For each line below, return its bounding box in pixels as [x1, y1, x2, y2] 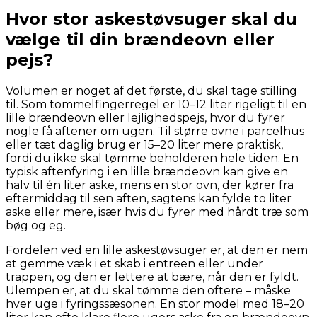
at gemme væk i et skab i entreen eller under [6, 257, 263, 271]
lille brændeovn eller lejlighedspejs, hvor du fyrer [6, 111, 285, 125]
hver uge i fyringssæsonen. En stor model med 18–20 [6, 297, 304, 311]
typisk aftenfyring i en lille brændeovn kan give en [6, 165, 288, 179]
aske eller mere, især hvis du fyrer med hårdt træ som [6, 205, 309, 219]
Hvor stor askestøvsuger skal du [6, 8, 297, 30]
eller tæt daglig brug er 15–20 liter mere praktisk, [6, 138, 283, 152]
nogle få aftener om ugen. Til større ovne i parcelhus [6, 125, 304, 139]
